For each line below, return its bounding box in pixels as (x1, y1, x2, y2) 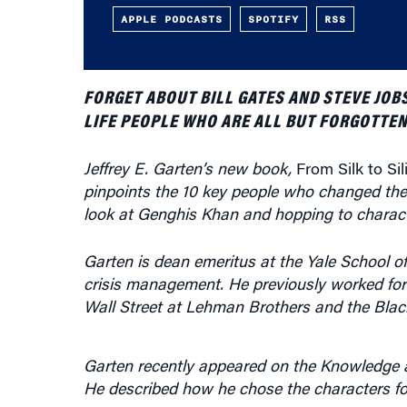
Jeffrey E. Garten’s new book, (83, 163, 296, 179)
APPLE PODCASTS (120, 11, 223, 27)
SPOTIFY (247, 11, 299, 27)
